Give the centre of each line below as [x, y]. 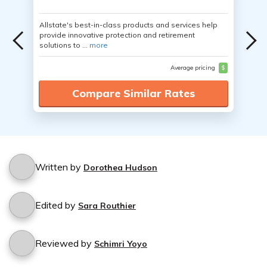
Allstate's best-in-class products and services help [128, 25]
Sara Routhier [107, 206]
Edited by [57, 205]
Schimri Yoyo [121, 244]
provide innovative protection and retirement [117, 35]
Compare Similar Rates [133, 93]
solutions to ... [64, 45]
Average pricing [193, 68]
